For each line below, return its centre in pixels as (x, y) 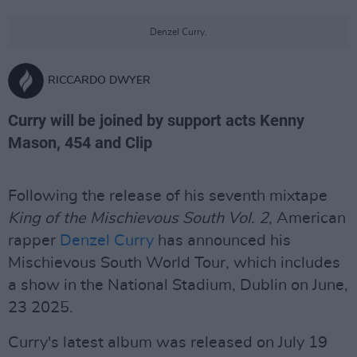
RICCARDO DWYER (99, 80)
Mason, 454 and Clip (80, 143)
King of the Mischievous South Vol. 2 (138, 218)
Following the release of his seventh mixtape (168, 196)
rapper (34, 241)
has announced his (222, 241)
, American (307, 218)
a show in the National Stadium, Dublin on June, (178, 285)
